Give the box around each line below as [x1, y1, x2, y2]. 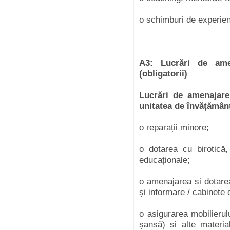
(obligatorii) [139, 69, 190, 79]
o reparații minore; [139, 123, 212, 132]
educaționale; [139, 155, 193, 165]
